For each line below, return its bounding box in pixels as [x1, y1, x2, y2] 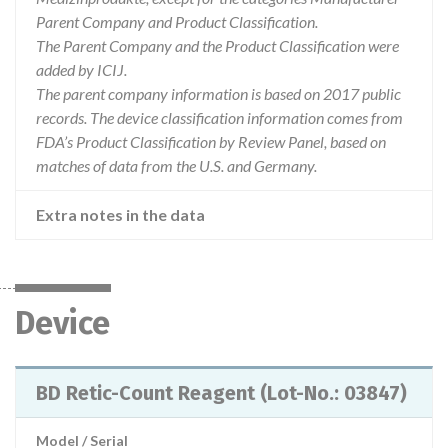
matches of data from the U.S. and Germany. [36, 156, 317, 175]
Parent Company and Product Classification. [36, 12, 318, 31]
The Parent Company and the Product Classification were [36, 36, 399, 55]
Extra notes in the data [36, 205, 205, 224]
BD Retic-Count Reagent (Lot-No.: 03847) [36, 381, 407, 405]
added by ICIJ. [36, 60, 127, 79]
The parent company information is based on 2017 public [36, 84, 401, 103]
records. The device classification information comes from [36, 108, 403, 127]
